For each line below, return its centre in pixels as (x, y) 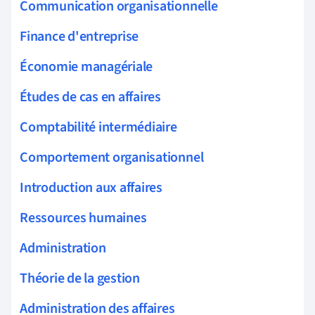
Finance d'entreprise (79, 37)
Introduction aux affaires (91, 188)
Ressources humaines (83, 218)
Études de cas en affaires (90, 97)
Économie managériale (86, 67)
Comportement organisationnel (112, 158)
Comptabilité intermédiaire (98, 128)
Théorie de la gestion (80, 279)
